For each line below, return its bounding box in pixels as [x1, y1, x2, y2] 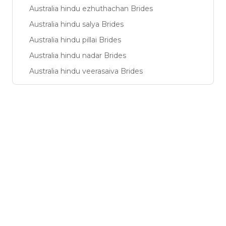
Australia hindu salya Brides [29, 19, 124, 29]
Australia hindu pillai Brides [29, 35, 121, 44]
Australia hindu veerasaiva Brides [29, 66, 143, 76]
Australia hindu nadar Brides [29, 50, 126, 60]
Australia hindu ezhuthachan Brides [29, 4, 153, 13]
